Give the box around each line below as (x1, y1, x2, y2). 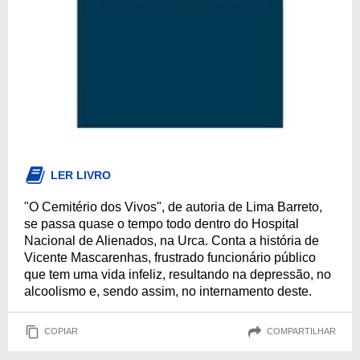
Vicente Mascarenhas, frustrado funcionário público (24, 250, 316, 264)
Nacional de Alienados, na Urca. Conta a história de (24, 233, 319, 247)
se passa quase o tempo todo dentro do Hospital (24, 216, 299, 231)
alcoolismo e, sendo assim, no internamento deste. (24, 284, 312, 298)
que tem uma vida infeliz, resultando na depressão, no (24, 267, 331, 281)
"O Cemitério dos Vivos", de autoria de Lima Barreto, (24, 199, 322, 214)
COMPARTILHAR (267, 326, 336, 337)
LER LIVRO (51, 168, 111, 182)
